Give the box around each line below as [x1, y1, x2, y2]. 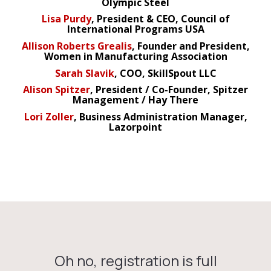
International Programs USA [67, 22, 204, 36]
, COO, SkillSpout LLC [114, 66, 217, 80]
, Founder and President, [131, 39, 250, 53]
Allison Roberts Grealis [21, 39, 132, 53]
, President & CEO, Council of [91, 12, 230, 26]
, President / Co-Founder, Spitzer [90, 83, 248, 97]
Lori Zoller [24, 109, 74, 123]
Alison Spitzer [23, 83, 90, 97]
